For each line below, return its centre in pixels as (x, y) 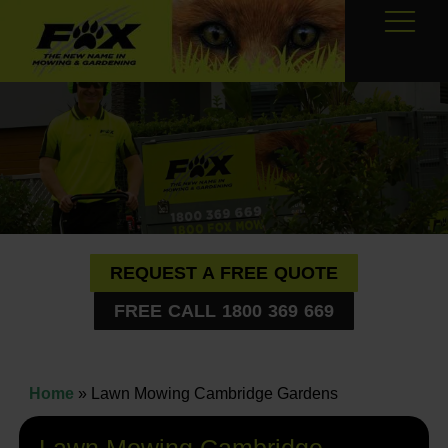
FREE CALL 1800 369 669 (224, 310)
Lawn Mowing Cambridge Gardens (212, 394)
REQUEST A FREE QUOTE (224, 272)
